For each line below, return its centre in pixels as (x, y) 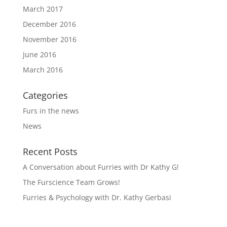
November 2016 (49, 40)
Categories (45, 96)
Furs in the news (51, 111)
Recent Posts (50, 152)
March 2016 (43, 70)
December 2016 (49, 24)
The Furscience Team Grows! (71, 182)
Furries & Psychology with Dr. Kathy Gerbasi (97, 198)
